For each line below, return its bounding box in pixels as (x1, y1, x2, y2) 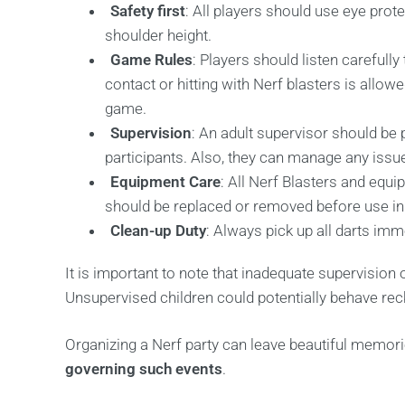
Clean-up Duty (110, 221, 207, 240)
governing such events (65, 360, 222, 378)
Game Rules (110, 51, 193, 69)
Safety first (110, 2, 186, 20)
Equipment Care (110, 173, 221, 191)
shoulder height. (105, 26, 212, 44)
